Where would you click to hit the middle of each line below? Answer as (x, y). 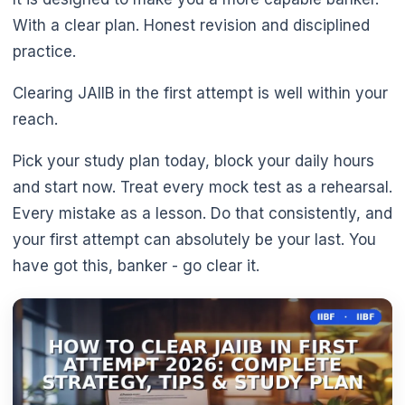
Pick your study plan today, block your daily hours (193, 161)
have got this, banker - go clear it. (136, 266)
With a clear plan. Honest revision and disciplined (191, 26)
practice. (44, 52)
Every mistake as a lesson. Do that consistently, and (202, 214)
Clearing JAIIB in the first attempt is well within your (200, 94)
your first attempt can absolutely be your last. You (194, 240)
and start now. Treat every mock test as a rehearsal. (202, 188)
